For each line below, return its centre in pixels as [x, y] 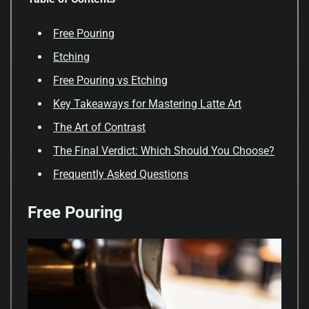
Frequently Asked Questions [121, 175]
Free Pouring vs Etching [110, 81]
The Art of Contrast [99, 128]
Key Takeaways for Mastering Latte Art [147, 104]
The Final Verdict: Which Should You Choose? [164, 151]
